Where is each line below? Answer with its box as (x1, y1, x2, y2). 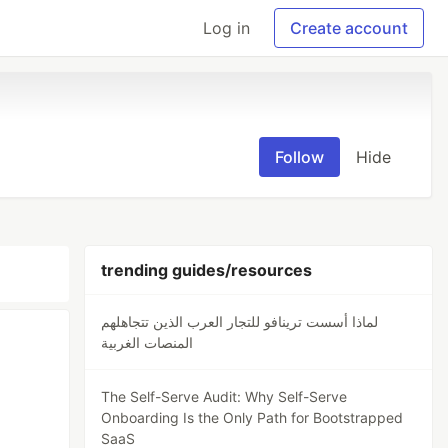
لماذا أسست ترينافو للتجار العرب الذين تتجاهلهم (101, 313, 379, 330)
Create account (290, 18, 408, 38)
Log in (203, 18, 250, 38)
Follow (275, 147, 324, 167)
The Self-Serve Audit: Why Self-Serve (101, 388, 348, 405)
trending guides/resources (101, 260, 313, 280)
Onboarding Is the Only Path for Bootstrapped (101, 409, 404, 426)
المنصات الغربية (101, 334, 194, 351)
